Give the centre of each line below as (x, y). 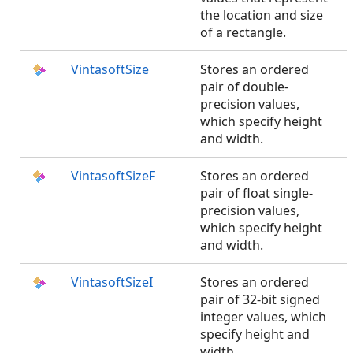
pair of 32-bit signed (260, 299)
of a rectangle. (243, 32)
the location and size (262, 15)
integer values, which (263, 317)
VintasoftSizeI (112, 282)
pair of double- (244, 87)
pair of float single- (256, 193)
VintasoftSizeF (113, 176)
